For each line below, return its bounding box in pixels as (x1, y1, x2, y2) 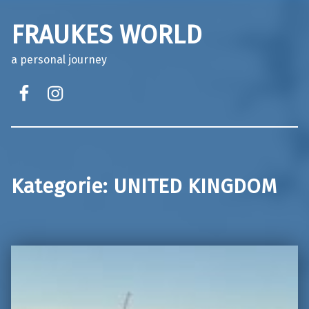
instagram (45, 68, 126, 90)
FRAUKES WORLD (11, 19, 202, 50)
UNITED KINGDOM (113, 173, 277, 199)
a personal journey (11, 52, 107, 66)
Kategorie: (11, 173, 113, 199)
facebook (14, 68, 86, 90)
